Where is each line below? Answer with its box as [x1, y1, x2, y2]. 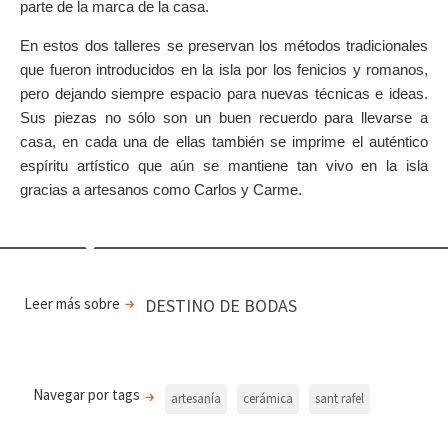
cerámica [243, 390, 293, 408]
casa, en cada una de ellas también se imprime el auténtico [20, 133, 428, 151]
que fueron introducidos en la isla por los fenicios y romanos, [20, 61, 428, 79]
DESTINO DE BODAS [145, 294, 297, 318]
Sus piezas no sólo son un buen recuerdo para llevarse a [20, 109, 428, 127]
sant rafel [315, 390, 364, 408]
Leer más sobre [24, 294, 120, 314]
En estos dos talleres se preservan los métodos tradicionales [20, 37, 428, 55]
